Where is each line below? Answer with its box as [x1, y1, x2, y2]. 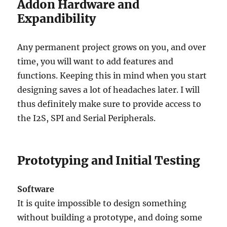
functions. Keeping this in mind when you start [17, 70, 207, 81]
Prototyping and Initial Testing [17, 153, 201, 168]
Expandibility [17, 11, 96, 26]
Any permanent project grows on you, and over [17, 42, 206, 53]
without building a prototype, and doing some [17, 212, 203, 223]
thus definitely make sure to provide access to [17, 99, 202, 109]
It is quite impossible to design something [17, 198, 187, 209]
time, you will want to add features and [17, 56, 174, 67]
